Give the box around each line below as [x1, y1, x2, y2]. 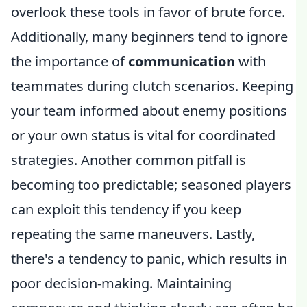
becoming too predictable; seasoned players [11, 175, 291, 194]
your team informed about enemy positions [11, 101, 287, 120]
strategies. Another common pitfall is [11, 151, 246, 169]
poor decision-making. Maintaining [11, 274, 232, 293]
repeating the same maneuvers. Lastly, [11, 225, 255, 243]
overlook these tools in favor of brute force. [11, 3, 285, 21]
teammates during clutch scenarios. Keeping [11, 77, 293, 95]
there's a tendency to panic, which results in [11, 249, 287, 268]
